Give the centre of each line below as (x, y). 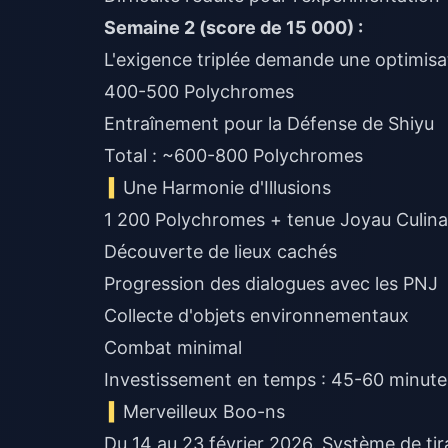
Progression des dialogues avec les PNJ (271, 283)
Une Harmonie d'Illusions (227, 187)
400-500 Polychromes (199, 91)
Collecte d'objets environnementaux (256, 315)
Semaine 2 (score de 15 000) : (233, 27)
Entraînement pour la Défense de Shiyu (269, 123)
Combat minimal (173, 347)
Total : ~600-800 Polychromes (233, 155)
